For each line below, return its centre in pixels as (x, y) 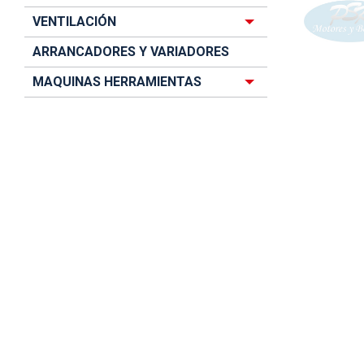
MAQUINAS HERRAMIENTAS (117, 82)
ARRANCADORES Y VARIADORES (131, 52)
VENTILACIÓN (74, 22)
